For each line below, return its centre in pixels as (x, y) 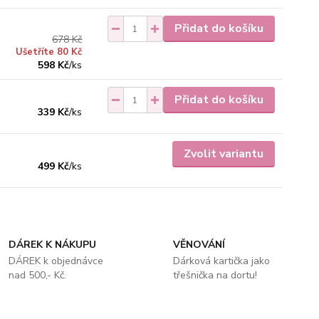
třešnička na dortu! (215, 275)
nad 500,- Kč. (38, 275)
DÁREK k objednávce (56, 261)
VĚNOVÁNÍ (199, 245)
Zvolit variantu (223, 154)
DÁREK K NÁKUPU (53, 245)
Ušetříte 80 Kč (49, 52)
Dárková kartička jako (221, 261)
